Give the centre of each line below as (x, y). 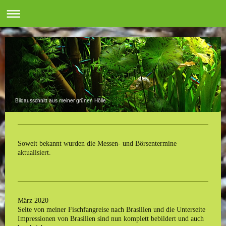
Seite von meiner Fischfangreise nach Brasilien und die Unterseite (111, 209)
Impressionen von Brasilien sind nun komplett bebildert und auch (111, 218)
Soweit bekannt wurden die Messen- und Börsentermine (97, 143)
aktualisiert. (34, 152)
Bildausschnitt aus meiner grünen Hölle (60, 101)
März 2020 (33, 200)
